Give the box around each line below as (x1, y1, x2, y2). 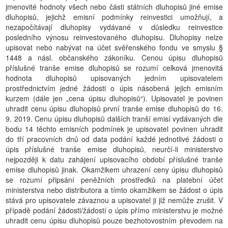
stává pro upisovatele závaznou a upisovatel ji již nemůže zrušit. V (6, 195, 223, 205)
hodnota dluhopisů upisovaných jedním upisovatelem (6, 73, 223, 83)
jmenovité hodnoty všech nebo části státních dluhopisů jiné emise (6, 2, 223, 12)
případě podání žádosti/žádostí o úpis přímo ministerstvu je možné (6, 205, 223, 215)
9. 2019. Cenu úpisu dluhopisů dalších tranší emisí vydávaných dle (6, 113, 223, 124)
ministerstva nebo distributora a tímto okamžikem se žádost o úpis (6, 185, 223, 195)
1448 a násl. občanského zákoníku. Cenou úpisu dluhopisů (6, 52, 223, 63)
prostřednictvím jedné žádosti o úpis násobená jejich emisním (6, 83, 223, 93)
